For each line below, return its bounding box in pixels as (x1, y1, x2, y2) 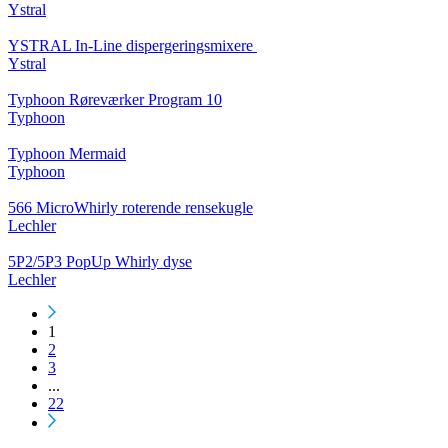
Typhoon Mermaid (8, 145, 126, 163)
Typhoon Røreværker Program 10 (8, 91, 222, 109)
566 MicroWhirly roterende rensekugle (8, 199, 253, 217)
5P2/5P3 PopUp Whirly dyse (8, 253, 192, 271)
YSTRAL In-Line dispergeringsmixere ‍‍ (8, 37, 257, 55)
